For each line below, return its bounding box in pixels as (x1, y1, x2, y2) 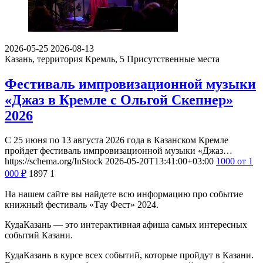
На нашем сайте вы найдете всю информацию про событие (5, 189, 243, 200)
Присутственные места (127, 53, 220, 64)
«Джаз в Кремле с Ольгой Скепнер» (5, 92, 233, 107)
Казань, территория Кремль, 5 (5, 53, 124, 64)
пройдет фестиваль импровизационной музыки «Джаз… (5, 146, 232, 156)
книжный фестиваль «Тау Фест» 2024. (5, 200, 159, 210)
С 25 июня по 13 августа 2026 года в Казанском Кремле (5, 135, 228, 146)
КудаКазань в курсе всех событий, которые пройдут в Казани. (5, 250, 254, 261)
